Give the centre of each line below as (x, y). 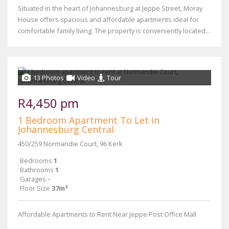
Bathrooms (37, 170)
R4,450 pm (48, 103)
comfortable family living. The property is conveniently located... (114, 31)
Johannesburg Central (66, 129)
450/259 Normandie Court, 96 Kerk (70, 144)
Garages (33, 179)
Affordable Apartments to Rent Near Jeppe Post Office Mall (107, 214)
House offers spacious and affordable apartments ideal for (108, 19)
